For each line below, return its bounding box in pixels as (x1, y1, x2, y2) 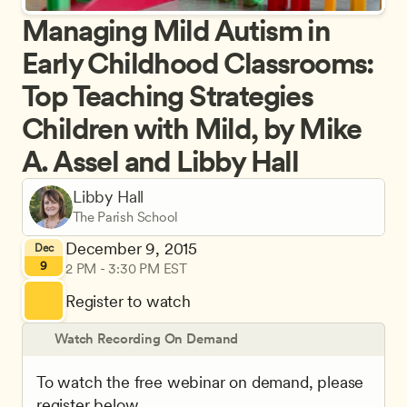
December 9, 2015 (65, 239, 198, 258)
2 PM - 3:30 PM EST (65, 261, 187, 277)
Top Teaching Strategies (22, 78, 313, 114)
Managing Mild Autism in (22, 13, 331, 48)
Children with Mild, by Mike (22, 111, 362, 146)
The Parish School (73, 209, 179, 225)
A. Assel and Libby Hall (22, 144, 299, 179)
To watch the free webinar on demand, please (36, 372, 364, 392)
